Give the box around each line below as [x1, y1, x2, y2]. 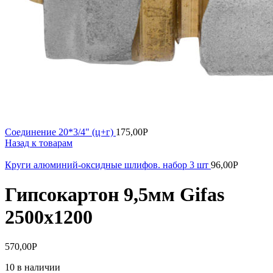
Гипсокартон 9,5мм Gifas [5, 183, 224, 205]
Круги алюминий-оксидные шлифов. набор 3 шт [5, 159, 211, 170]
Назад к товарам [5, 137, 73, 148]
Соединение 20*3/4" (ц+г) [5, 126, 116, 137]
